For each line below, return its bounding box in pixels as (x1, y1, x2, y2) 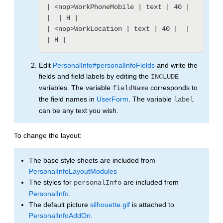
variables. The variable (39, 83, 112, 92)
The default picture (29, 200, 90, 209)
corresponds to (148, 83, 198, 92)
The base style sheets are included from (29, 156, 155, 164)
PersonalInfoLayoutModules (29, 167, 117, 175)
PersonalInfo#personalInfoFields (53, 61, 155, 69)
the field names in (39, 95, 97, 103)
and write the (155, 61, 198, 69)
